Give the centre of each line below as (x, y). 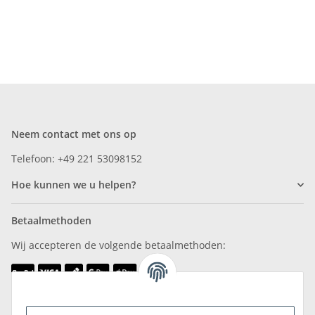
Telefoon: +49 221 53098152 (77, 159)
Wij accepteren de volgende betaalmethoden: (118, 245)
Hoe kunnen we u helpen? (73, 185)
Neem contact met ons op (74, 134)
